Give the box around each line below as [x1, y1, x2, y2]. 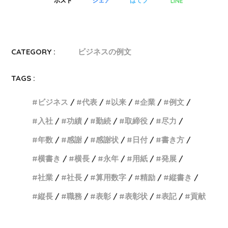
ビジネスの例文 [78, 47, 132, 57]
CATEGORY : [11, 47, 56, 57]
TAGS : [11, 73, 36, 83]
